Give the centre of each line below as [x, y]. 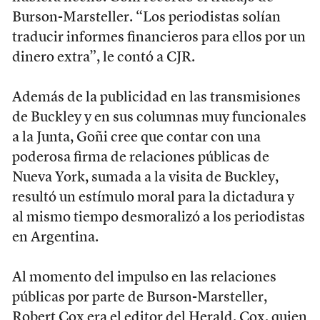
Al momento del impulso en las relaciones [144, 277]
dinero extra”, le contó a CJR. [103, 57]
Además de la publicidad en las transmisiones [156, 97]
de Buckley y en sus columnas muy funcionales [159, 117]
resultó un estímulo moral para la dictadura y [153, 197]
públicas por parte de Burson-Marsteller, [139, 297]
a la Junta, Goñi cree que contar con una [136, 137]
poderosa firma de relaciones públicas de [140, 157]
